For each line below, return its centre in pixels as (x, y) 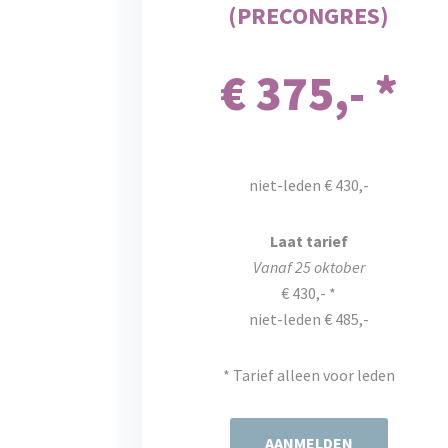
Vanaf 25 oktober (308, 267)
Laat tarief (308, 241)
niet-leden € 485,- (308, 319)
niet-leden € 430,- (308, 185)
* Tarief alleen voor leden (308, 375)
